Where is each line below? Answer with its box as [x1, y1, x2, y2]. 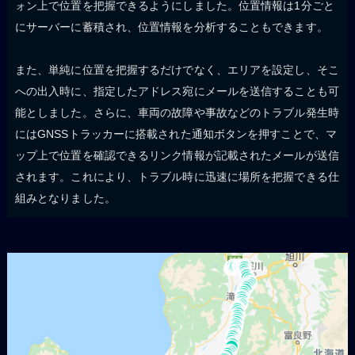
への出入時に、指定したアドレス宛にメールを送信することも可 [14, 84, 339, 97]
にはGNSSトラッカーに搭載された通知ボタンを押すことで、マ [14, 127, 337, 140]
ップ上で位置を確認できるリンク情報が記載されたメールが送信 [14, 148, 339, 162]
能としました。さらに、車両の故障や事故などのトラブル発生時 [14, 105, 339, 119]
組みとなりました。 [14, 191, 116, 204]
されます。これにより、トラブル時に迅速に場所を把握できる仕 [14, 170, 339, 183]
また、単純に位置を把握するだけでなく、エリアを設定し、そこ [14, 63, 339, 76]
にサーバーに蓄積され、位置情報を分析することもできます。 [14, 20, 328, 33]
